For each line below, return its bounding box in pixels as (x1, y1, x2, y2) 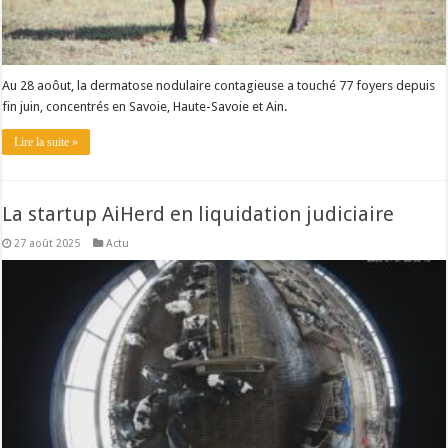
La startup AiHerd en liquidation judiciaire (2, 201, 395, 226)
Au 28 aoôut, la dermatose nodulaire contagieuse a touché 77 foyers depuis (2, 77, 436, 93)
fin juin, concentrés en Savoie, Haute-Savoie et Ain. (2, 98, 288, 114)
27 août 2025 (14, 236, 81, 250)
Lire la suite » (14, 134, 79, 149)
